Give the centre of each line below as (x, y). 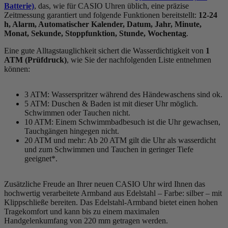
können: (17, 69)
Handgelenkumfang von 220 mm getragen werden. (86, 220)
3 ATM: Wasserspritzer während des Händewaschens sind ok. (123, 94)
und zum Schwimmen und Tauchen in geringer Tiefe (109, 149)
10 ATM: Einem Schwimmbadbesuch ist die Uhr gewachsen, (122, 122)
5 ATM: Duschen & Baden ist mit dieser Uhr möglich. (111, 103)
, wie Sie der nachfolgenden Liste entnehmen (139, 60)
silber (195, 193)
